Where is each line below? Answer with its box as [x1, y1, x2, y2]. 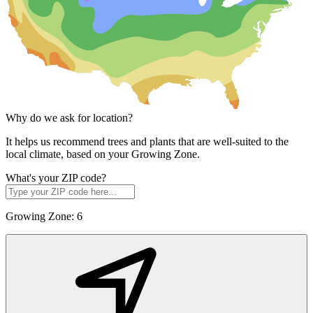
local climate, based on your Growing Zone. [6, 147, 200, 160]
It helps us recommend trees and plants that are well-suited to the [6, 135, 289, 147]
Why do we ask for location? [6, 111, 133, 124]
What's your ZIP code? [6, 171, 106, 184]
